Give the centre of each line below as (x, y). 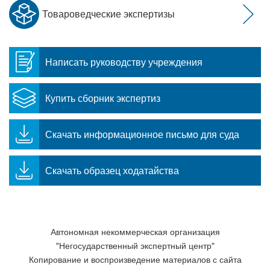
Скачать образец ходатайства (112, 171)
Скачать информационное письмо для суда (142, 134)
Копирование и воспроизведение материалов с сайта (135, 259)
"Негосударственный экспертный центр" (135, 245)
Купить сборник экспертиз (103, 98)
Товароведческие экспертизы (108, 14)
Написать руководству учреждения (124, 62)
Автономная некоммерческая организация (135, 231)
